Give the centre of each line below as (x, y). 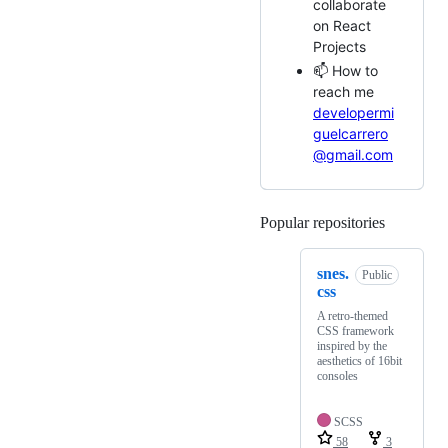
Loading (411, 223)
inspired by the (352, 346)
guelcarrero (350, 134)
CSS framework (355, 331)
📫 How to (345, 71)
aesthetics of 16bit (359, 361)
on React (342, 25)
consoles (337, 376)
